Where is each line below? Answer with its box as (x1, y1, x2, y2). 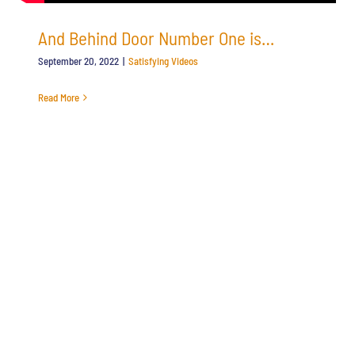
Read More (38, 90, 79, 104)
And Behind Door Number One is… (38, 26, 274, 49)
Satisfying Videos (128, 54, 198, 67)
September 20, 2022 (38, 54, 119, 67)
